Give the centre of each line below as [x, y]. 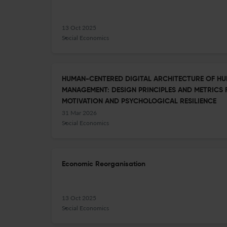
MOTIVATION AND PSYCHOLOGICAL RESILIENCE [139, 101]
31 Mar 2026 [79, 113]
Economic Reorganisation [104, 164]
